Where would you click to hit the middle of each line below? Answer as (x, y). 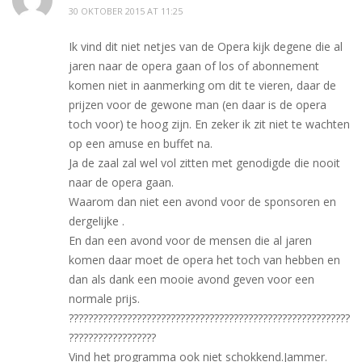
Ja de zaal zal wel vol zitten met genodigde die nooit (204, 162)
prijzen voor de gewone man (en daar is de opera (198, 104)
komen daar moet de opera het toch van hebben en (204, 259)
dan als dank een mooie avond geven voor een (192, 279)
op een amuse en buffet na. (141, 143)
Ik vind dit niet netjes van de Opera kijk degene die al (206, 46)
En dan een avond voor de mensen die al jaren (190, 240)
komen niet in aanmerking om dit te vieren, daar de (202, 85)
